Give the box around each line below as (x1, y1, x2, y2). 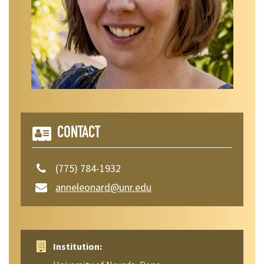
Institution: (53, 240, 102, 253)
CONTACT (57, 125, 100, 142)
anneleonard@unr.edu (55, 180, 151, 194)
